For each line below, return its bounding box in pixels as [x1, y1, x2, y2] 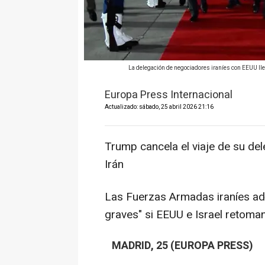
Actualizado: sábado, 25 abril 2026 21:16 [105, 103, 214, 111]
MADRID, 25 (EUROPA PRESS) [105, 238, 253, 254]
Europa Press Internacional [105, 87, 232, 103]
